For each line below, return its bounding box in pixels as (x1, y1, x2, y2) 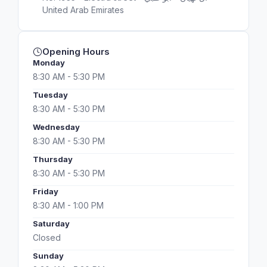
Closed (33, 232, 61, 243)
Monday (33, 58, 65, 67)
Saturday (33, 219, 70, 228)
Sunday (33, 251, 64, 260)
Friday (33, 187, 58, 196)
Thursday (33, 154, 73, 164)
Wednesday (33, 122, 80, 132)
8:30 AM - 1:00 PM (33, 200, 104, 210)
